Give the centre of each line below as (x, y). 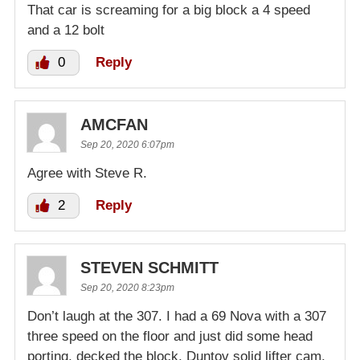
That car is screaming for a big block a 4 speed (169, 10)
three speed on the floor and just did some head (170, 336)
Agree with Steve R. (87, 173)
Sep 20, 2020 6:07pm (127, 144)
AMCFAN (114, 124)
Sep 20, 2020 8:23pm (127, 287)
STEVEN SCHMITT (149, 267)
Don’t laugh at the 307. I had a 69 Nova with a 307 (177, 316)
